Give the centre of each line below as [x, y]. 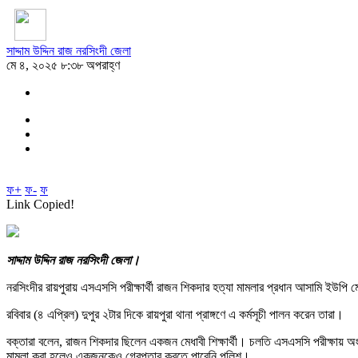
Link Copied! [40, 204]
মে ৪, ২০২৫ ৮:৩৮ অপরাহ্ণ [63, 65]
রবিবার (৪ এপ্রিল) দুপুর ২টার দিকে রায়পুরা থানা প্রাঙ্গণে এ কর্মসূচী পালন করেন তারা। [175, 314]
